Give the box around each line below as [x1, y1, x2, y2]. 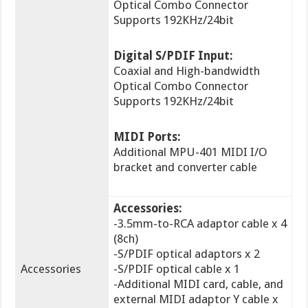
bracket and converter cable [113, 160, 258, 175]
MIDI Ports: [113, 130, 181, 144]
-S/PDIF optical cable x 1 [113, 262, 241, 276]
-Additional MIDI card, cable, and [113, 277, 284, 291]
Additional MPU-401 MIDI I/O [113, 145, 268, 159]
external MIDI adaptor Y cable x [113, 292, 279, 307]
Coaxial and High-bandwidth [113, 64, 261, 78]
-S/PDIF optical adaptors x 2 [113, 247, 261, 261]
